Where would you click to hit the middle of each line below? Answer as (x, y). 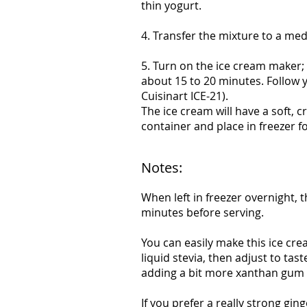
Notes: (162, 168)
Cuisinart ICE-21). (185, 96)
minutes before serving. (202, 212)
